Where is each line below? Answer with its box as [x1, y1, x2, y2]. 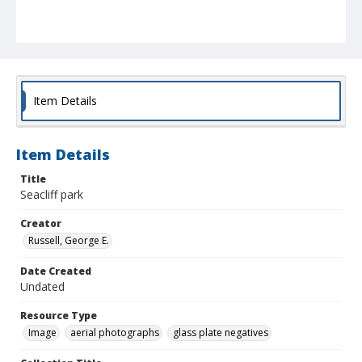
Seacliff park [20, 187, 83, 203]
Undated [20, 279, 65, 295]
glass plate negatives [173, 326, 268, 340]
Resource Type [20, 309, 97, 323]
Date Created [20, 264, 91, 279]
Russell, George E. [28, 234, 109, 248]
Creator [20, 217, 61, 231]
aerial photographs [70, 326, 159, 340]
